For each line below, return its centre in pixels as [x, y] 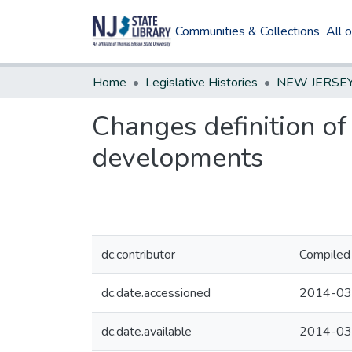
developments [178, 158]
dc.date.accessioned [156, 293]
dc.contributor [138, 255]
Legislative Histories [202, 82]
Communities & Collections [248, 31]
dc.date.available [147, 332]
